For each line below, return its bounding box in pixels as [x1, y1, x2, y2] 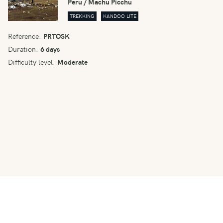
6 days [40, 44, 60, 54]
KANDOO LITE [103, 12, 136, 20]
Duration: [8, 44, 38, 54]
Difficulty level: [8, 57, 55, 67]
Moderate [57, 57, 88, 67]
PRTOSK [43, 31, 70, 41]
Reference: [8, 31, 41, 41]
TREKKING [70, 12, 95, 20]
